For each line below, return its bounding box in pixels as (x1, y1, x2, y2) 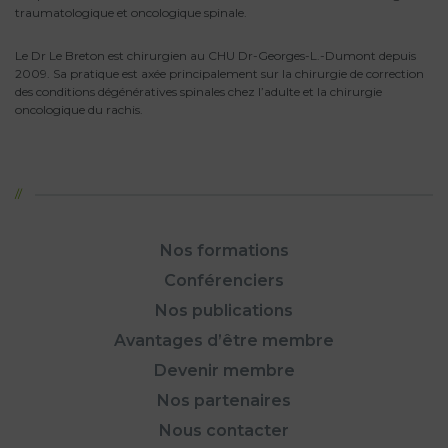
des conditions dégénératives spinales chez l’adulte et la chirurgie (15, 84, 382, 100)
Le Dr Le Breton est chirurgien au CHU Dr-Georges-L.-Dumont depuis (15, 48, 416, 64)
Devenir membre (153, 361, 295, 381)
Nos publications (155, 301, 293, 321)
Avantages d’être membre (114, 331, 334, 351)
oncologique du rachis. (15, 102, 143, 118)
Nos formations (159, 241, 289, 261)
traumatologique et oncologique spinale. (15, 5, 247, 21)
